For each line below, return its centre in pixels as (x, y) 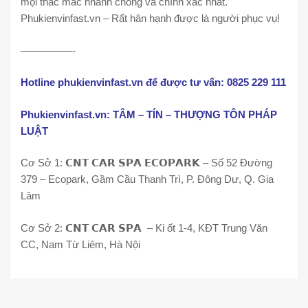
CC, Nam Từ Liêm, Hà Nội (80, 244)
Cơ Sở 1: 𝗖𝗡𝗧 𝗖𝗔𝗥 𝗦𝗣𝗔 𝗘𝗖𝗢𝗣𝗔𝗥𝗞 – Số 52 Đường (146, 163)
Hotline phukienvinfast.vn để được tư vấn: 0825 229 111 (153, 82)
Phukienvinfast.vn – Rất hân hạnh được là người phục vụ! (150, 19)
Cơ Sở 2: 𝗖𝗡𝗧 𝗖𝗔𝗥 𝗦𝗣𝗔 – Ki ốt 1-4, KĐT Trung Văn (144, 228)
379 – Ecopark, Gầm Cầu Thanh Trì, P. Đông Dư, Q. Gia (147, 179)
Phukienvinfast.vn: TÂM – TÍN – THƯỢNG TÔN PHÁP (149, 114)
